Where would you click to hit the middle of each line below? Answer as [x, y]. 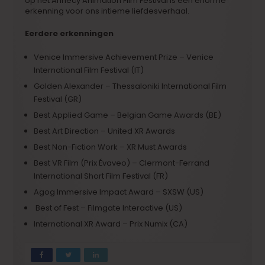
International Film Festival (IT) [89, 70]
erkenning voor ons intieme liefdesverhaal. [107, 11]
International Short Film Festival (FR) [101, 176]
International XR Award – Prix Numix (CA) [111, 224]
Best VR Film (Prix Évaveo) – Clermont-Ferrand [122, 163]
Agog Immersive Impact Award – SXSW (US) [119, 192]
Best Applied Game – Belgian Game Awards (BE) [128, 115]
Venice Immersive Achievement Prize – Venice [124, 57]
